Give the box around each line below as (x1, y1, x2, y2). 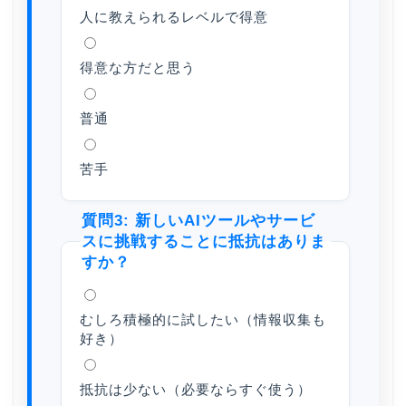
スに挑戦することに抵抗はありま (82, 233, 326, 251)
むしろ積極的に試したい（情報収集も (80, 312, 326, 328)
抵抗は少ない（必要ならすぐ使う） (80, 382, 312, 398)
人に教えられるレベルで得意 (80, 9, 268, 25)
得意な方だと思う (80, 60, 196, 76)
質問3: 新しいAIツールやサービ (82, 212, 315, 230)
